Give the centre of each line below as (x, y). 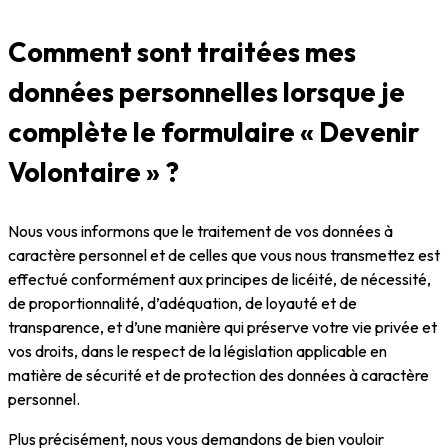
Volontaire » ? (93, 172)
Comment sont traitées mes (182, 52)
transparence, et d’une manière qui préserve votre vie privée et (222, 327)
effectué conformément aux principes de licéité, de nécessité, (219, 279)
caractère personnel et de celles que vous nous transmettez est (224, 255)
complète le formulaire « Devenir (214, 132)
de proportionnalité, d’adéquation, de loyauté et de (182, 303)
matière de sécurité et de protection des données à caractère (218, 375)
